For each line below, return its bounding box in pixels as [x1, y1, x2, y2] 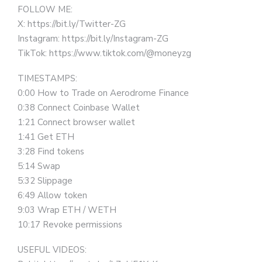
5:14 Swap [18, 160, 60, 172]
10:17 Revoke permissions [18, 219, 122, 230]
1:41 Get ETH [18, 131, 74, 143]
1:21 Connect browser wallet [18, 116, 135, 128]
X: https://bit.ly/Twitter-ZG [18, 18, 126, 30]
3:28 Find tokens [18, 146, 84, 157]
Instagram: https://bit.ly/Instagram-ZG [18, 33, 168, 44]
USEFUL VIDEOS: [18, 244, 87, 256]
